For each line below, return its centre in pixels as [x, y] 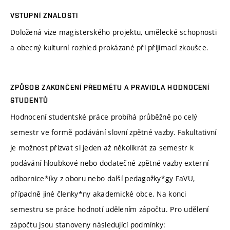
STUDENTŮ [29, 100]
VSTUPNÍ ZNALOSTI [44, 15]
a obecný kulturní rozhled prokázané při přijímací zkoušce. [110, 47]
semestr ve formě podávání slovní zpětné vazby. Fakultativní [113, 132]
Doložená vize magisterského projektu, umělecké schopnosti [113, 32]
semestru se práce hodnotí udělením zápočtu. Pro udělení [110, 209]
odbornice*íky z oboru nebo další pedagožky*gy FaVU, [103, 178]
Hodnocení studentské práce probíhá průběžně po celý [104, 117]
